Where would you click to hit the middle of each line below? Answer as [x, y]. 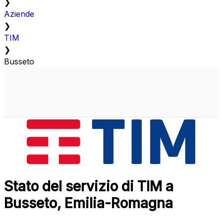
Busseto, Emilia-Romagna [88, 203]
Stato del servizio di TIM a [89, 187]
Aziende [19, 14]
